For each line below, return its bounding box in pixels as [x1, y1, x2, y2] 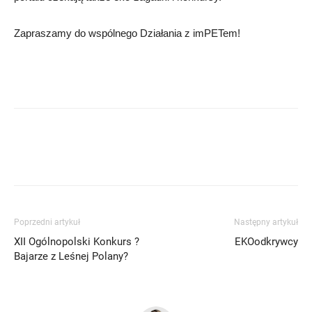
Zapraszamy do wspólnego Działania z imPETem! [14, 26, 240, 39]
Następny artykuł [234, 217, 298, 227]
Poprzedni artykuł [14, 217, 80, 227]
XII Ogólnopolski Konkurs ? [14, 235, 139, 248]
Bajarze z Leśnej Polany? [14, 249, 128, 263]
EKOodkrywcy [235, 235, 298, 248]
